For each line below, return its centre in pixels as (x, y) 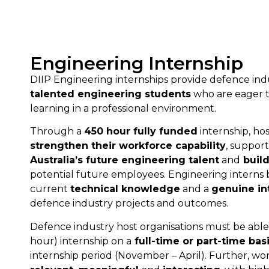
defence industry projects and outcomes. (130, 204)
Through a (57, 131)
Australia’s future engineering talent (125, 160)
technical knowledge (125, 189)
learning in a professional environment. (124, 108)
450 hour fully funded (141, 131)
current (50, 189)
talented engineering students (110, 94)
